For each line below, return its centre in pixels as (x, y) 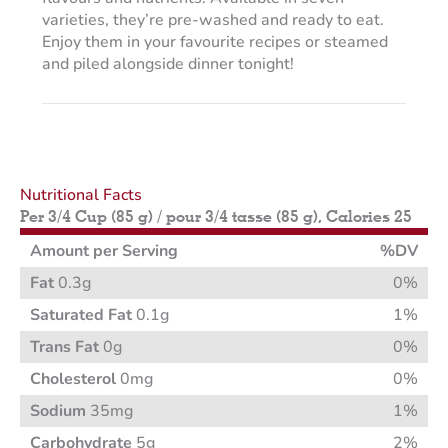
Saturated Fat (81, 315)
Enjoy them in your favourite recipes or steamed (214, 42)
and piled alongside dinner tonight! (167, 64)
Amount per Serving (104, 251)
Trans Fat (64, 347)
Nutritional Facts (81, 195)
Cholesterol (73, 379)
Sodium (58, 411)
